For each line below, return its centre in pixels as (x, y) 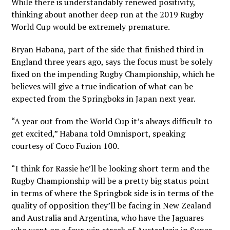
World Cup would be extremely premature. (91, 27)
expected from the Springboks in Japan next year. (104, 99)
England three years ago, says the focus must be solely (112, 62)
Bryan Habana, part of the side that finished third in (108, 49)
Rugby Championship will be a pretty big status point (111, 181)
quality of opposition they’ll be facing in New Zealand (111, 205)
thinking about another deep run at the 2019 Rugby (108, 14)
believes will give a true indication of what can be (102, 86)
